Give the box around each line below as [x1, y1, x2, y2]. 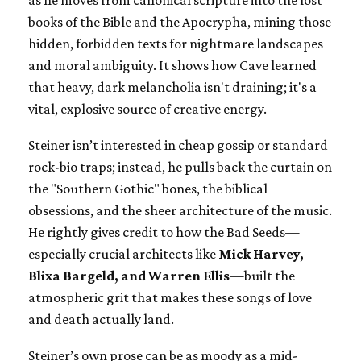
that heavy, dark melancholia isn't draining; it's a [28, 79, 317, 96]
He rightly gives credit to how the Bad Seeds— [28, 224, 300, 241]
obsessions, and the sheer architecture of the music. [28, 202, 332, 219]
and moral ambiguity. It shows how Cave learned [28, 57, 317, 74]
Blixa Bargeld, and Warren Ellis [28, 268, 230, 284]
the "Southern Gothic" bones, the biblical [28, 180, 268, 197]
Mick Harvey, [218, 246, 304, 263]
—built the [230, 268, 295, 284]
